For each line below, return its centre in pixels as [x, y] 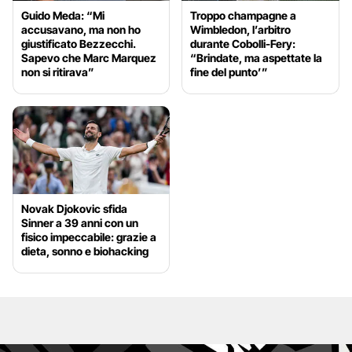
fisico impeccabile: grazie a [89, 237]
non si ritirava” [58, 71]
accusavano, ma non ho [81, 29]
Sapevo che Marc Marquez [89, 57]
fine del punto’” [229, 71]
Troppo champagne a [244, 15]
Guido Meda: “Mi [63, 15]
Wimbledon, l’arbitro [241, 29]
